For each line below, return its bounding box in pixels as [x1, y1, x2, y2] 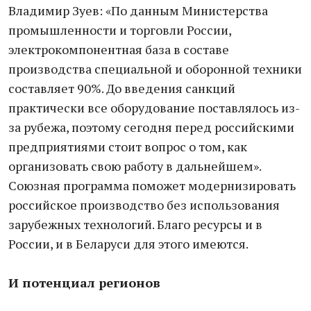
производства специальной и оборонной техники [8, 60, 302, 77]
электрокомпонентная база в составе [8, 41, 229, 58]
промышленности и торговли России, [8, 22, 231, 38]
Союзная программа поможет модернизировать [8, 177, 296, 194]
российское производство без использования [8, 196, 280, 213]
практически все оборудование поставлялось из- [8, 99, 300, 116]
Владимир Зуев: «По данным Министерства [8, 2, 268, 19]
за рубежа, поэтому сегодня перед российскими [8, 119, 294, 135]
